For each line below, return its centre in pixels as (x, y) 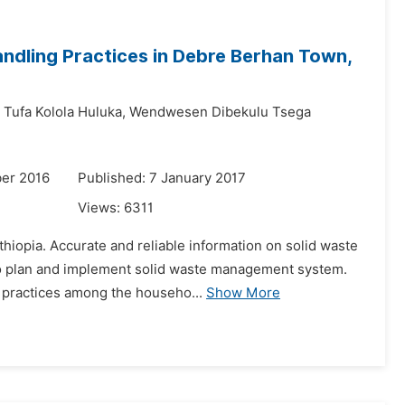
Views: (101, 208)
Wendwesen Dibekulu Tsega (220, 112)
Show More (243, 293)
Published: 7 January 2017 (162, 178)
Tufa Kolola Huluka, (65, 112)
